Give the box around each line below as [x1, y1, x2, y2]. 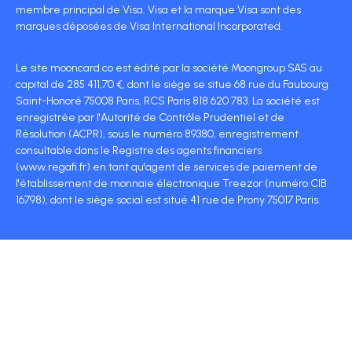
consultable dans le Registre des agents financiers [16, 144, 262, 158]
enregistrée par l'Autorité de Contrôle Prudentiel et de [16, 111, 284, 125]
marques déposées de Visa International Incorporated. [16, 20, 283, 34]
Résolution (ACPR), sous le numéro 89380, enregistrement [16, 127, 299, 141]
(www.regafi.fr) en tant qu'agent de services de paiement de [16, 160, 317, 174]
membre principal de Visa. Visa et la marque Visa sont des [16, 3, 301, 17]
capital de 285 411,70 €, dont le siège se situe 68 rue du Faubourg [16, 78, 328, 92]
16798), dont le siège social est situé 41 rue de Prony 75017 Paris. [16, 193, 321, 207]
